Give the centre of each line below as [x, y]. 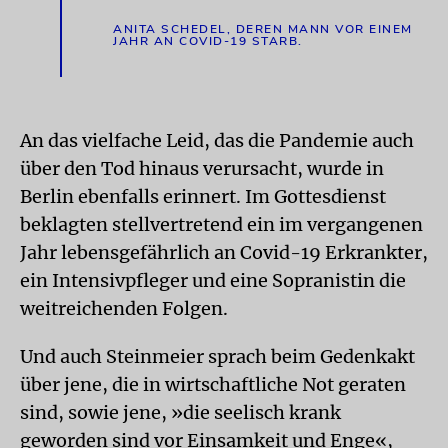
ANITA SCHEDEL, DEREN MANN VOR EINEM [263, 29]
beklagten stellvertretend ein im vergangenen [221, 224]
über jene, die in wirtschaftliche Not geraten [213, 384]
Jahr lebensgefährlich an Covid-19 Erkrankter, [224, 252]
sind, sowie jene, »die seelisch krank [180, 412]
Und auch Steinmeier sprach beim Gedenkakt [217, 356]
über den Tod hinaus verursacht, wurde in [202, 168]
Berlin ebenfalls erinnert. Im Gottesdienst [203, 196]
